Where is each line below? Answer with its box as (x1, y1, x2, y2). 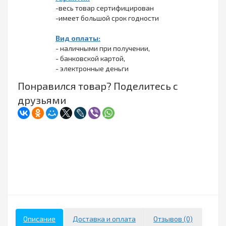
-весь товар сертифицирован (55, 4, 154, 13)
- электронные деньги (55, 64, 129, 73)
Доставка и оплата (73, 214, 136, 223)
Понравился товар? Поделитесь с (18, 80, 178, 92)
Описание (23, 214, 55, 223)
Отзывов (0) (153, 214, 193, 223)
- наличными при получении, (55, 44, 150, 53)
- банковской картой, (55, 54, 125, 63)
